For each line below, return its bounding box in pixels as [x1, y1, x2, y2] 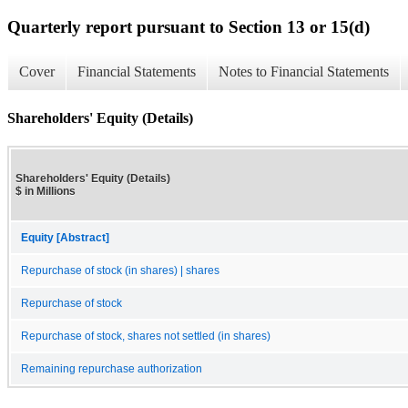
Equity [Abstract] [21, 231, 109, 243]
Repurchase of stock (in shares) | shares [21, 264, 219, 276]
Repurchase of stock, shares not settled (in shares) [21, 330, 270, 342]
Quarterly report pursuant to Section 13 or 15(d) [7, 16, 370, 36]
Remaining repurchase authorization [21, 362, 202, 374]
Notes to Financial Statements [219, 64, 389, 80]
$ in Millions [15, 184, 76, 198]
